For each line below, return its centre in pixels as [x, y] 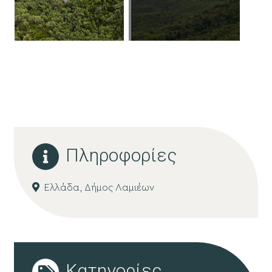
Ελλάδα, [64, 188]
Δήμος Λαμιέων [119, 188]
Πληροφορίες [121, 155]
